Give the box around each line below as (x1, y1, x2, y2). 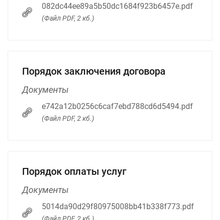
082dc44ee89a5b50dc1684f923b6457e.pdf (42, 1, 193, 11)
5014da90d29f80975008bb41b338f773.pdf (42, 201, 194, 211)
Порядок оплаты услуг (22, 165, 126, 177)
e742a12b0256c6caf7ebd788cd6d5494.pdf (42, 101, 193, 111)
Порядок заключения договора (22, 65, 165, 77)
